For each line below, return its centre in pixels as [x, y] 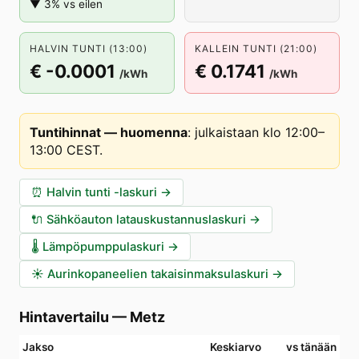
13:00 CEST [65, 150]
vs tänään [311, 347]
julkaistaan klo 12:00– [260, 132]
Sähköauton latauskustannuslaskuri [146, 220]
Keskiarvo [236, 347]
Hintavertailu [64, 317]
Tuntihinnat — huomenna [109, 132]
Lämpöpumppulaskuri [103, 247]
